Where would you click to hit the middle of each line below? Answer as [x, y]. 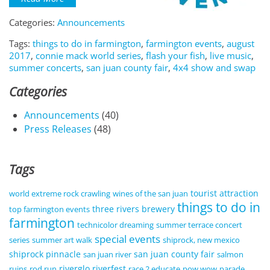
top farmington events [49, 209]
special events [127, 239]
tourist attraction [224, 193]
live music [231, 55]
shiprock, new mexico [201, 240]
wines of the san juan [150, 193]
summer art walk [62, 240]
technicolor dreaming [115, 225]
